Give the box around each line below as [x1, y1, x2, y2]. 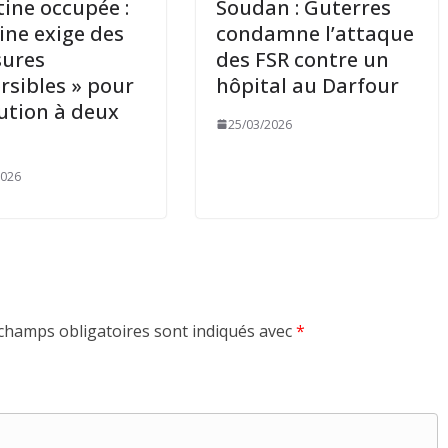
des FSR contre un [216, 45, 390, 73]
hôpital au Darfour [216, 71, 400, 99]
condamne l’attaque [216, 19, 415, 47]
